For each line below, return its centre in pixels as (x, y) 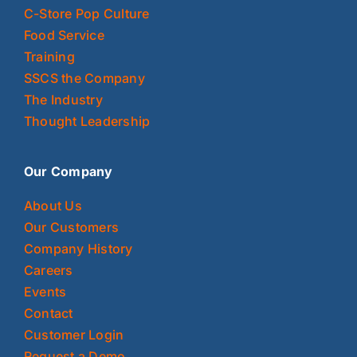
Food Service (64, 35)
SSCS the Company (84, 78)
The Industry (63, 100)
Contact (48, 314)
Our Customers (71, 228)
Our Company (68, 172)
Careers (48, 271)
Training (49, 57)
